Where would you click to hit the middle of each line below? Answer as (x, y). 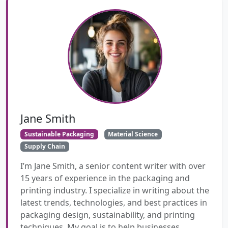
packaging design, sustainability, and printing (108, 215)
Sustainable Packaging (59, 134)
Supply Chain (45, 147)
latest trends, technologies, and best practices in (114, 203)
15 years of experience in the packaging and (105, 178)
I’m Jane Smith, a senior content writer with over (113, 166)
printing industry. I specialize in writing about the (115, 191)
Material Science (133, 134)
